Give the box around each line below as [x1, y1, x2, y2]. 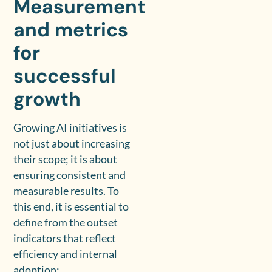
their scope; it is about [13, 153, 118, 166]
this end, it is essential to [13, 200, 129, 214]
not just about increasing [13, 137, 131, 151]
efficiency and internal [13, 248, 118, 261]
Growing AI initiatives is [13, 121, 127, 135]
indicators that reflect [13, 232, 117, 245]
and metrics [13, 17, 129, 43]
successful [13, 63, 117, 89]
